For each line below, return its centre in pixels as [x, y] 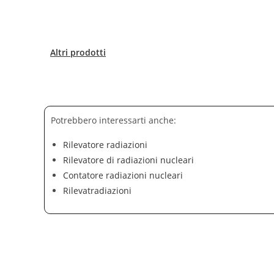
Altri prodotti [78, 52]
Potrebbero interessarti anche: [113, 120]
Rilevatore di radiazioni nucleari [128, 160]
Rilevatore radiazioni [105, 145]
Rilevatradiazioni [97, 191]
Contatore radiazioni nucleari [123, 175]
